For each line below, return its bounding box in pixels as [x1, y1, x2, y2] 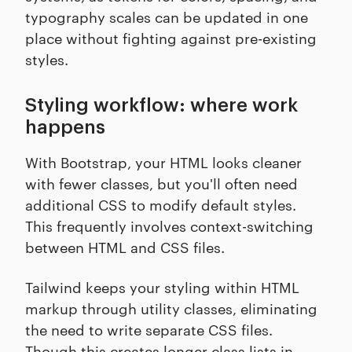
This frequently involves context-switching [25, 215, 313, 236]
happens [25, 118, 105, 137]
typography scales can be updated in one [25, 6, 308, 27]
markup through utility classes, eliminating [25, 298, 317, 318]
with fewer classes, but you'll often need [25, 173, 298, 193]
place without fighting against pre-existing [25, 27, 317, 48]
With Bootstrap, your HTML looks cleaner [25, 152, 302, 172]
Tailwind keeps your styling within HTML [25, 277, 299, 297]
